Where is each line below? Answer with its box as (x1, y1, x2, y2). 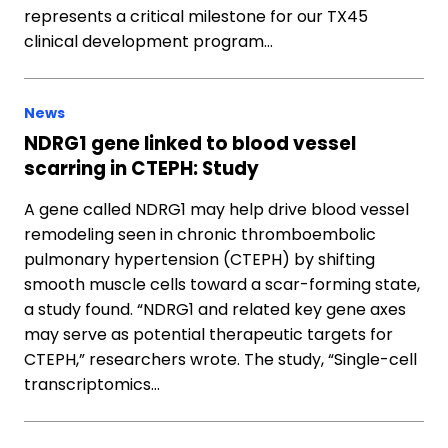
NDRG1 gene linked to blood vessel (24, 131, 356, 156)
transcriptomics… (24, 373, 160, 396)
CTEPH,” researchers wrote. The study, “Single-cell (24, 348, 417, 371)
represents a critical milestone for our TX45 (24, 5, 368, 28)
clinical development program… (24, 30, 273, 53)
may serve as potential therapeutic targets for (24, 323, 393, 346)
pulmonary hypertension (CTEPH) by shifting (24, 248, 375, 271)
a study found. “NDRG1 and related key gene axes (24, 298, 406, 321)
